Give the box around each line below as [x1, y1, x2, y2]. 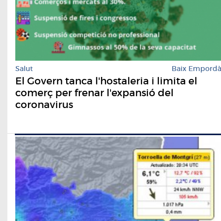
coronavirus [15, 99, 73, 111]
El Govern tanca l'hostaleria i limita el [15, 75, 197, 87]
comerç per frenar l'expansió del [15, 87, 174, 99]
